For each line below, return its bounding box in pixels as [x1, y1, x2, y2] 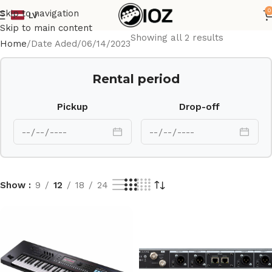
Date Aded [31, 38, 77, 49]
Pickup [56, 101, 88, 112]
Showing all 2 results [131, 32, 223, 43]
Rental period [92, 72, 180, 86]
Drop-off [179, 101, 220, 112]
